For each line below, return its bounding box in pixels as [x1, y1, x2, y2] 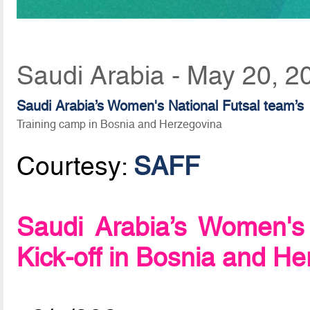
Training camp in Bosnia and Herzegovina [17, 117, 223, 131]
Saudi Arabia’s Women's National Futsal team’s [17, 97, 304, 114]
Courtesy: [17, 150, 134, 181]
